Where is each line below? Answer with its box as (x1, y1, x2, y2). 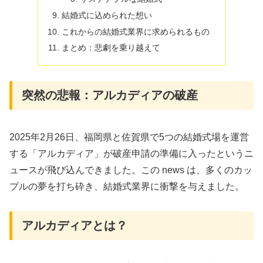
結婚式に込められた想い (61, 10, 152, 20)
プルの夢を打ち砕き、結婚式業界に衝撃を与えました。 (9, 181, 244, 191)
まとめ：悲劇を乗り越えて (61, 43, 160, 53)
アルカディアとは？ (22, 219, 127, 232)
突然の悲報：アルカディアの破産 (22, 89, 198, 102)
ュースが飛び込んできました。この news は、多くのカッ (9, 164, 252, 175)
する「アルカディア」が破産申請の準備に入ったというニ (9, 148, 254, 159)
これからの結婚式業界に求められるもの (61, 26, 210, 36)
